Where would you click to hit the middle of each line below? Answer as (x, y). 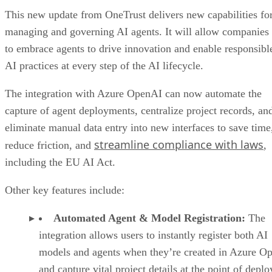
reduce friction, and (49, 145)
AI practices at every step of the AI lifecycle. (104, 65)
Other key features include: (65, 190)
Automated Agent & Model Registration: (149, 218)
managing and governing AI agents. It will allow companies (137, 31)
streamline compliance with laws (179, 144)
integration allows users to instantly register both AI (153, 235)
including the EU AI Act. (60, 162)
